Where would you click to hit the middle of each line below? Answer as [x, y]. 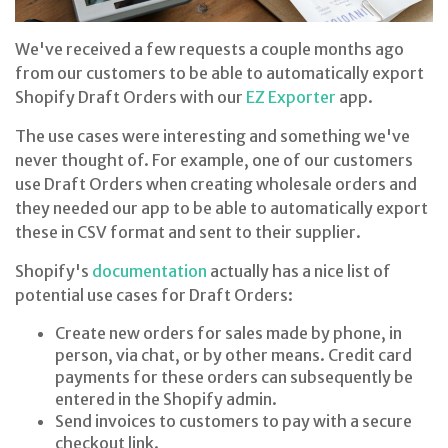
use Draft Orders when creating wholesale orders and [216, 184]
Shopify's [53, 271]
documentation [149, 271]
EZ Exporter [291, 97]
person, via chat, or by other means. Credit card [233, 355]
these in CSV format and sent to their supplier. [188, 232]
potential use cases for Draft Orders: [154, 295]
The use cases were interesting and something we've [212, 136]
